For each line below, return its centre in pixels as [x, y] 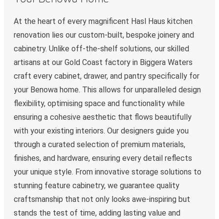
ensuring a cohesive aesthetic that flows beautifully [103, 117]
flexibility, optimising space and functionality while [99, 104]
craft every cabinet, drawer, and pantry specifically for [107, 76]
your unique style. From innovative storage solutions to [108, 172]
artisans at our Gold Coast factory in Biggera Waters [103, 63]
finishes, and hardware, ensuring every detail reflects [103, 158]
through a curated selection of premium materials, [99, 145]
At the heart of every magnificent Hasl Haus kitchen [103, 22]
